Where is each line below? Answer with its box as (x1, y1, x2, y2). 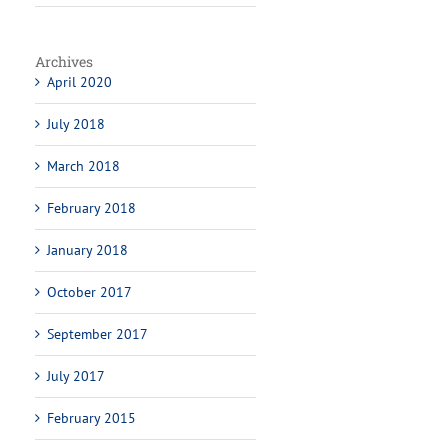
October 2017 (47, 283, 133, 301)
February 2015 (47, 409, 137, 427)
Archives (35, 52, 94, 71)
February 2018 (47, 199, 137, 217)
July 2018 (47, 115, 106, 133)
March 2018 (47, 157, 121, 175)
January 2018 (47, 241, 129, 259)
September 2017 (47, 325, 149, 343)
